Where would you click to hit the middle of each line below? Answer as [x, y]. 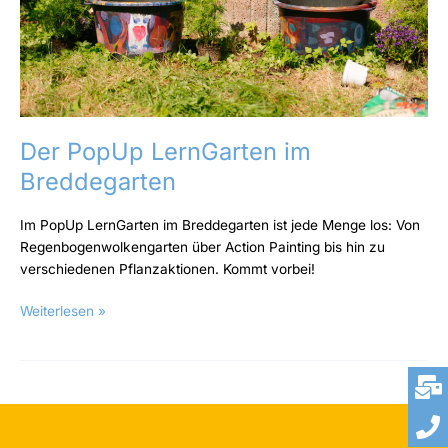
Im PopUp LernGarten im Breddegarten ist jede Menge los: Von [220, 224]
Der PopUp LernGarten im [165, 152]
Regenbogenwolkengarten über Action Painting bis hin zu [202, 246]
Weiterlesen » [63, 311]
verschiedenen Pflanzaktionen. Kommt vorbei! [167, 268]
